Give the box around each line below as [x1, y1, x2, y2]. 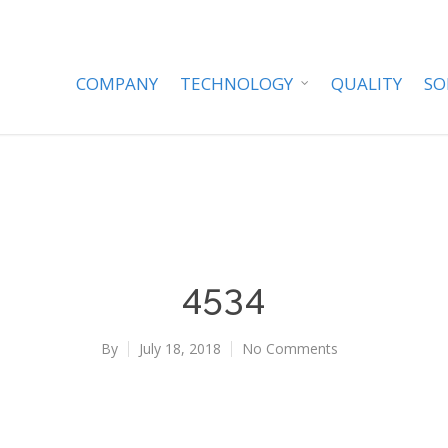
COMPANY [76, 72, 158, 95]
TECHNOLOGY [180, 72, 293, 95]
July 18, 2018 [138, 339, 221, 358]
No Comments [241, 339, 338, 358]
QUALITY [331, 72, 402, 95]
